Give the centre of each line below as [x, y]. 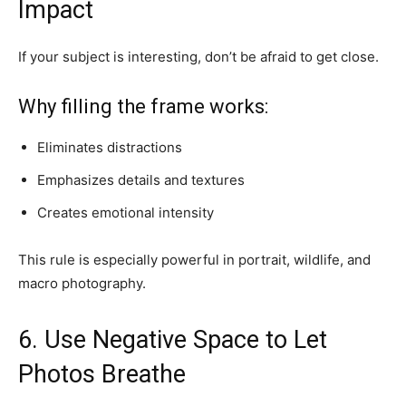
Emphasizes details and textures [141, 179]
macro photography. [82, 283]
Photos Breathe [102, 374]
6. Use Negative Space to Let [173, 339]
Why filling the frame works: [143, 106]
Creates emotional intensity [126, 212]
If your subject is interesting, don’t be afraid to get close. [198, 56]
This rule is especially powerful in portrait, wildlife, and [194, 259]
